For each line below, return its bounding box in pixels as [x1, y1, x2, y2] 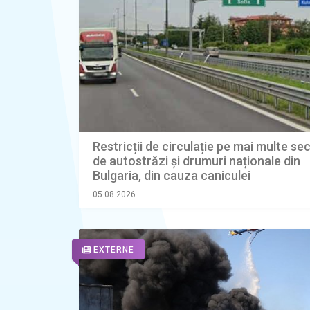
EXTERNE [93, 245, 134, 255]
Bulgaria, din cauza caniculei [93, 168, 250, 183]
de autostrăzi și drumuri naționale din [93, 154, 300, 169]
